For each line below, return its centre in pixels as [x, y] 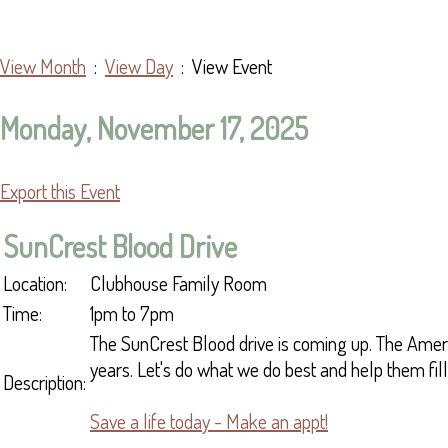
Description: [44, 382]
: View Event [222, 66]
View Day [139, 66]
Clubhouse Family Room [178, 283]
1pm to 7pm [132, 313]
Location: [35, 283]
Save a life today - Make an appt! [209, 421]
